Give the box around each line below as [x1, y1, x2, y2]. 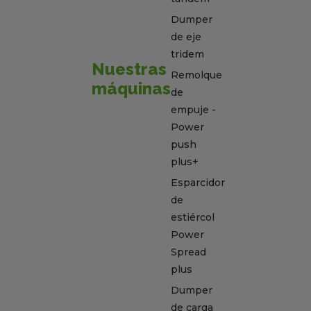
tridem [171, 48, 204, 61]
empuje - [171, 103, 216, 117]
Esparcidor [171, 176, 225, 190]
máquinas [92, 78, 171, 99]
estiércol [171, 211, 215, 224]
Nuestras [92, 58, 167, 79]
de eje [171, 31, 201, 44]
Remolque [171, 69, 222, 82]
